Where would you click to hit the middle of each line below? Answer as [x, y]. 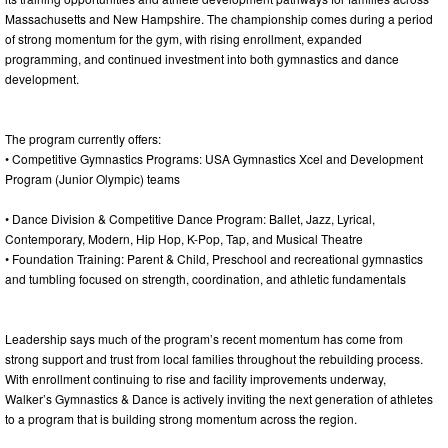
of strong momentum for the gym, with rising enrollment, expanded [183, 38]
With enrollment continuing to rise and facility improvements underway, [195, 378]
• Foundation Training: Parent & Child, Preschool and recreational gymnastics [214, 258]
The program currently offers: [83, 138]
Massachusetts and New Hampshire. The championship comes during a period [219, 18]
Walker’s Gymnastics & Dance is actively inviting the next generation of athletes [219, 398]
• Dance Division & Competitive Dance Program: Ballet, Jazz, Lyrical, [190, 218]
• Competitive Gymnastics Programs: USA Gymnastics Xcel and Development [214, 158]
